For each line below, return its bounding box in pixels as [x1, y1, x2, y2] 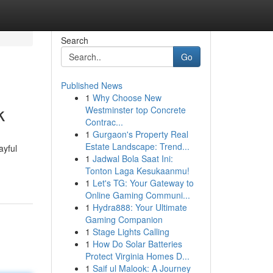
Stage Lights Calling [92, 225, 169, 238]
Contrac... [85, 116, 123, 128]
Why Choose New [92, 91, 161, 104]
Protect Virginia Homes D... [85, 250, 190, 262]
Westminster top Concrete [85, 104, 186, 116]
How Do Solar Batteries [92, 238, 182, 250]
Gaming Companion [85, 213, 163, 225]
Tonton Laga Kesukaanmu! [85, 165, 190, 177]
